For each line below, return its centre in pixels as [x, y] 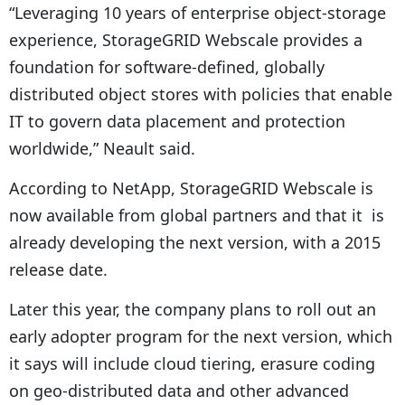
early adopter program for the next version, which [201, 337]
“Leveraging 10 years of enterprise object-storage [198, 13]
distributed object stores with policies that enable [201, 94]
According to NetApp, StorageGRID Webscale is [191, 188]
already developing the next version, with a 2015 [195, 243]
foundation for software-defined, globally [167, 67]
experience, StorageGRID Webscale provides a [186, 40]
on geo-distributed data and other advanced [179, 391]
